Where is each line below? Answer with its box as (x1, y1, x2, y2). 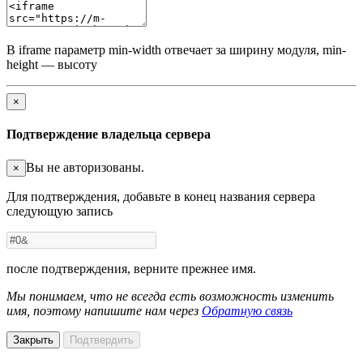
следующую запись (6, 203, 113, 218)
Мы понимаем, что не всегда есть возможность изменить (6, 288, 334, 303)
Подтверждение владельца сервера (6, 127, 211, 142)
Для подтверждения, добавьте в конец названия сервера (6, 189, 315, 203)
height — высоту (6, 58, 97, 72)
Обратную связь (202, 303, 293, 318)
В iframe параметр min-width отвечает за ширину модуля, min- (6, 43, 346, 58)
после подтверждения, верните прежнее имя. (6, 261, 256, 275)
